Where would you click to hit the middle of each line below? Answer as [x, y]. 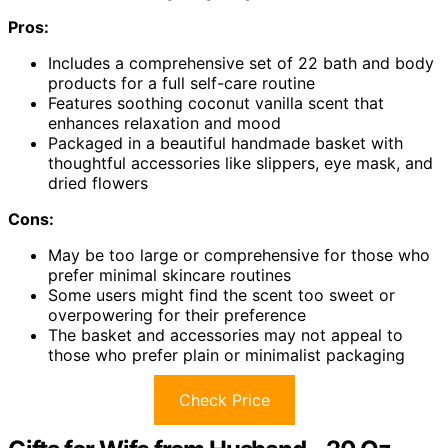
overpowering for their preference [177, 314]
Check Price [224, 399]
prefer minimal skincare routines [169, 274]
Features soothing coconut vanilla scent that [216, 102]
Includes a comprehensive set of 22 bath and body [241, 62]
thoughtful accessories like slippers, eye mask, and [240, 162]
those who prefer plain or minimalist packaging [226, 354]
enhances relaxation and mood [164, 122]
